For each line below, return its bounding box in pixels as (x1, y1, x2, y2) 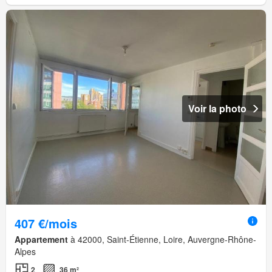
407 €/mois (15, 214, 77, 232)
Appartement (15, 233, 68, 245)
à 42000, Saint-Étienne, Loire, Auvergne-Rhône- (68, 233, 256, 245)
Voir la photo (188, 101, 246, 115)
